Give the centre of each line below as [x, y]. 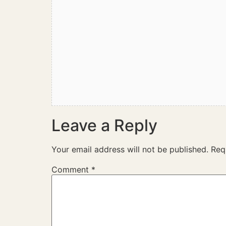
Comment [71, 170]
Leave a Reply [104, 125]
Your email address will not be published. [130, 149]
